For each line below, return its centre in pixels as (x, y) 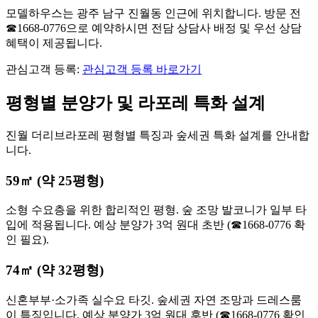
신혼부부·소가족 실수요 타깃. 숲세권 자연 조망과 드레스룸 (154, 300)
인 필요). (27, 240)
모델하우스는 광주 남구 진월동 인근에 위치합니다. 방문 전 (153, 13)
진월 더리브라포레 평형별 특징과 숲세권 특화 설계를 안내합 (158, 135)
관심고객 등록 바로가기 (142, 70)
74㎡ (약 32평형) (55, 270)
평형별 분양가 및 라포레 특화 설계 (136, 103)
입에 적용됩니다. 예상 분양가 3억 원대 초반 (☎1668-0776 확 (155, 225)
